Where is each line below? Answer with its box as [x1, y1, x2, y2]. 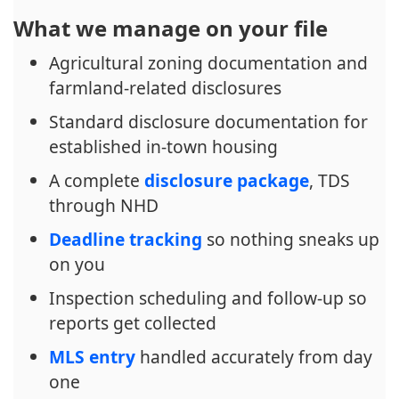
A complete [49, 168, 144, 192]
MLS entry [49, 345, 135, 369]
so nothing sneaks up [202, 227, 379, 251]
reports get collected [49, 311, 216, 335]
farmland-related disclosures [49, 76, 281, 100]
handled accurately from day [135, 345, 372, 369]
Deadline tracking [49, 227, 202, 251]
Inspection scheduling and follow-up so [49, 286, 367, 310]
